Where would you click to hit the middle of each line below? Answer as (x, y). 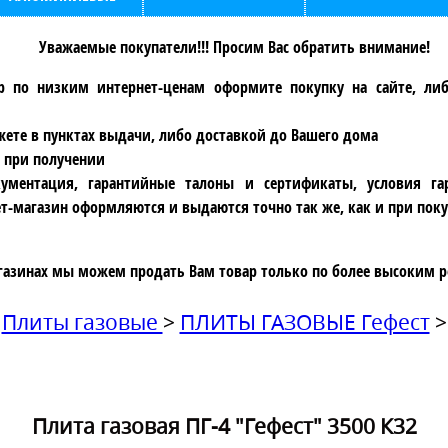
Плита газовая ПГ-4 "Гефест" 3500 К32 (224, 425)
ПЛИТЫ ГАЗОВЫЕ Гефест (304, 322)
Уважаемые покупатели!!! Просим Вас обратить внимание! (234, 47)
